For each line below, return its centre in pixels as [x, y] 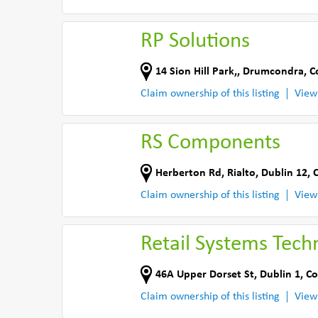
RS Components [210, 143]
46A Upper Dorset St [205, 274]
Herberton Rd [188, 173]
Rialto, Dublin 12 [267, 173]
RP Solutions [195, 42]
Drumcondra [273, 71]
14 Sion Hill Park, [196, 71]
